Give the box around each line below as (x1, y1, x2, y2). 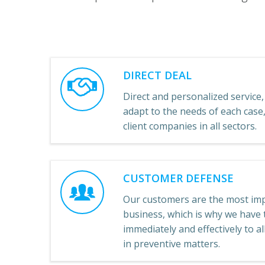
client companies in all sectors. (123, 119, 257, 132)
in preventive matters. (123, 237, 220, 250)
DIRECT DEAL (123, 67, 192, 82)
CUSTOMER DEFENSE (123, 170, 234, 185)
